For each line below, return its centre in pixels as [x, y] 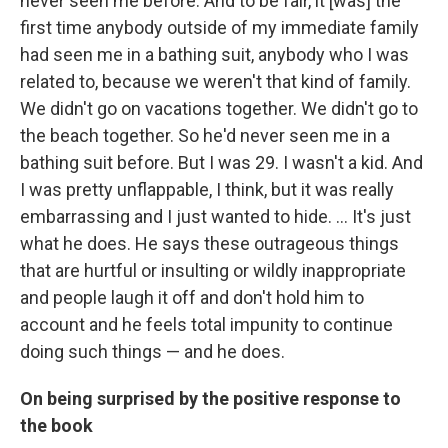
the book [56, 426]
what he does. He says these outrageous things [209, 244]
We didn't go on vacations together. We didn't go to [219, 109]
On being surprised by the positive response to [210, 399]
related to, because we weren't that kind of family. [215, 82]
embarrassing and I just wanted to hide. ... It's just [215, 217]
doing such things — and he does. [152, 352]
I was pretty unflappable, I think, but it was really [207, 190]
